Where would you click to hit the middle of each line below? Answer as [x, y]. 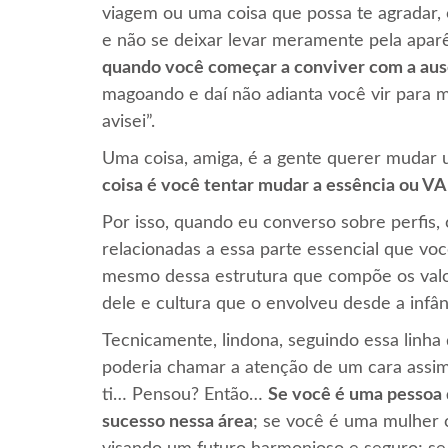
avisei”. [128, 121]
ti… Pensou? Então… [185, 394]
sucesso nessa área [177, 421]
